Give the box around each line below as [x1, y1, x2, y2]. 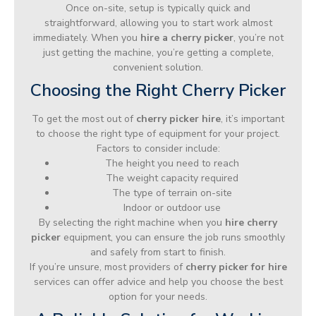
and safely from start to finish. [90, 245, 226, 259]
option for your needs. [109, 289, 207, 303]
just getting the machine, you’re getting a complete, [42, 45, 274, 59]
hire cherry [225, 215, 277, 229]
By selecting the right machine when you [39, 215, 225, 229]
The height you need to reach [105, 156, 239, 170]
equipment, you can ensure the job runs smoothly [61, 230, 285, 244]
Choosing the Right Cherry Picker [30, 78, 286, 102]
